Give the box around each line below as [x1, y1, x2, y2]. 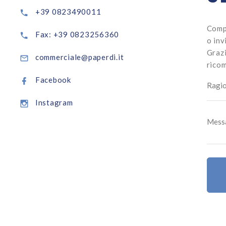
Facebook [35, 75, 71, 84]
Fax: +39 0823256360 [35, 29, 119, 39]
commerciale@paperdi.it [35, 52, 124, 62]
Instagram [35, 97, 73, 107]
